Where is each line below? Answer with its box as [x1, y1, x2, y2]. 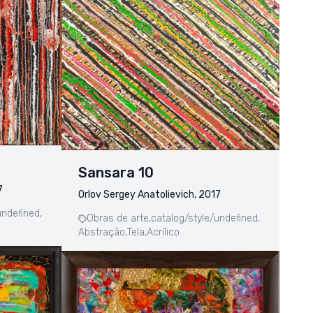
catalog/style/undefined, [151, 212, 260, 225]
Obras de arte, [87, 212, 151, 225]
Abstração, [78, 226, 127, 239]
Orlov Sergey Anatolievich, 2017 [78, 189, 221, 201]
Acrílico [147, 226, 180, 239]
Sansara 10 [78, 164, 154, 182]
